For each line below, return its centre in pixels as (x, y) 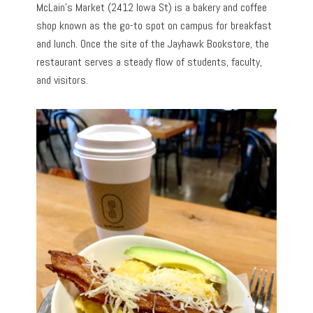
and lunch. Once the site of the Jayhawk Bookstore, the (153, 44)
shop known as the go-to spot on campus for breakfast (154, 26)
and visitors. (63, 80)
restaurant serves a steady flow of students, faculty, (150, 62)
